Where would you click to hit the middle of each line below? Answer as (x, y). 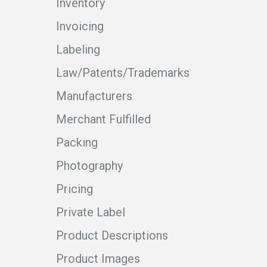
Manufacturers (94, 96)
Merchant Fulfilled (103, 119)
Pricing (74, 189)
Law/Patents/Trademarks (123, 73)
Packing (77, 143)
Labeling (78, 50)
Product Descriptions (112, 236)
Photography (89, 166)
